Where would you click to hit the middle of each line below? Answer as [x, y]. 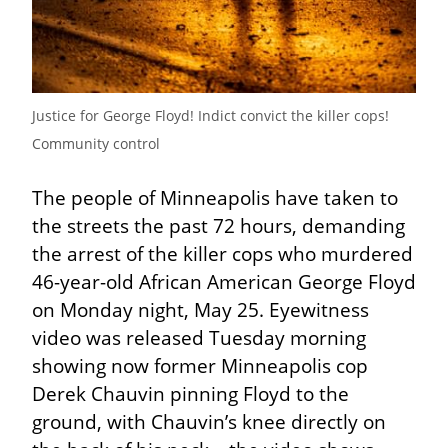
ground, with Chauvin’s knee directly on [209, 421]
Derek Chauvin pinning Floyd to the [190, 393]
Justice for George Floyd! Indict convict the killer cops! [210, 115]
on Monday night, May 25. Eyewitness [200, 309]
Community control [96, 143]
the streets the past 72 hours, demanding [218, 225]
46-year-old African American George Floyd [224, 281]
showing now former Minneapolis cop [200, 365]
